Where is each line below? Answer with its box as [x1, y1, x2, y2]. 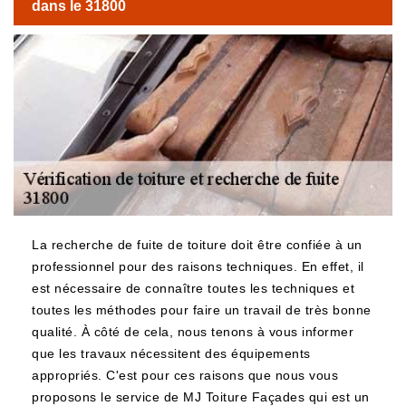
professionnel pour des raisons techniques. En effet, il [32, 259, 364, 274]
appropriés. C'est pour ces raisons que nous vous [32, 368, 338, 382]
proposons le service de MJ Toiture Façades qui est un [32, 390, 370, 404]
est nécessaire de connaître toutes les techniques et [32, 281, 354, 295]
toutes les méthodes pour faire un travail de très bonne [32, 303, 372, 317]
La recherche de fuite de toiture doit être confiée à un [32, 237, 362, 252]
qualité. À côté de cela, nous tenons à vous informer [32, 324, 353, 339]
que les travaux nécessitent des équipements [32, 346, 311, 361]
